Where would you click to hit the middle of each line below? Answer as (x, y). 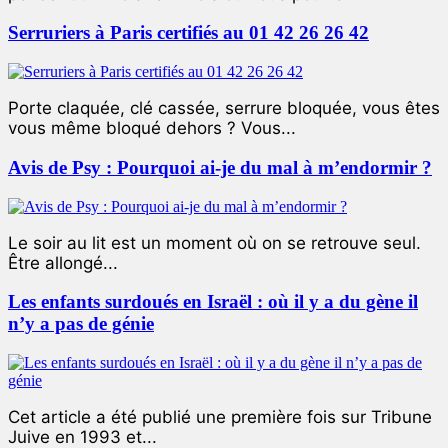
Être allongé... (63, 262)
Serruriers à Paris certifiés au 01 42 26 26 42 (188, 33)
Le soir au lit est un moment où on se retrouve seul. (214, 242)
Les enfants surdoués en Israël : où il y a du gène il (213, 302)
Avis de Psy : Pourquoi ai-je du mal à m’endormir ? (220, 167)
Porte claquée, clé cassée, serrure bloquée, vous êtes (224, 108)
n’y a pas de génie (81, 324)
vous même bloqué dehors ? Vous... (152, 128)
